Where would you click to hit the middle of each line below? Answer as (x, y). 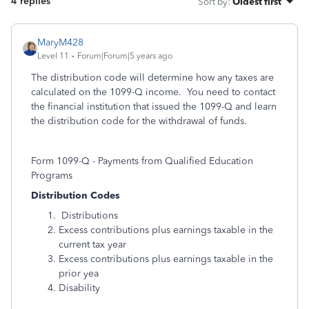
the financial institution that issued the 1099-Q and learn (154, 107)
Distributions (88, 216)
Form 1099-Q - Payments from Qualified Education (142, 161)
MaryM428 (60, 42)
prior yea (79, 273)
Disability (79, 288)
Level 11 (53, 56)
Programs (52, 176)
